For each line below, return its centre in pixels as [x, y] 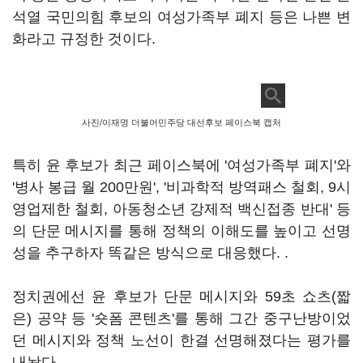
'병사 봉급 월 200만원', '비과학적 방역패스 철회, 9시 [181, 187]
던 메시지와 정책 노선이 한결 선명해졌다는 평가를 [181, 340]
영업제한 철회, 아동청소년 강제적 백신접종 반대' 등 [181, 209]
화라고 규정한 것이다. [84, 39]
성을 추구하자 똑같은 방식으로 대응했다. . [150, 253]
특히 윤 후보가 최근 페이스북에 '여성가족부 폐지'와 [181, 165]
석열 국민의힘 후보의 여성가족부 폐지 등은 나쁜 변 [181, 17]
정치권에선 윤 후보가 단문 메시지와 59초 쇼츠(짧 [181, 297]
